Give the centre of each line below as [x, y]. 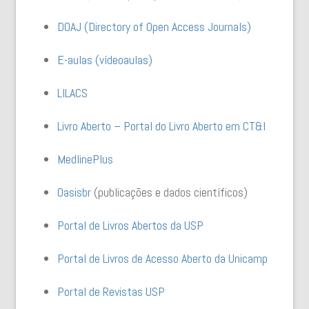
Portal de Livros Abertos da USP [131, 225]
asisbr [78, 192]
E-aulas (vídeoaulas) [105, 60]
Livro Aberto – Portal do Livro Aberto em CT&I [162, 126]
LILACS [73, 93]
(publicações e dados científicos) [170, 192]
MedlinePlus [86, 159]
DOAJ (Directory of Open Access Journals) [154, 27]
